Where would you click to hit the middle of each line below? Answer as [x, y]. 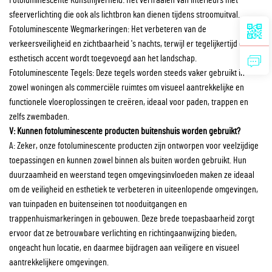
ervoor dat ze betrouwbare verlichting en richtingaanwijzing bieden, [123, 233]
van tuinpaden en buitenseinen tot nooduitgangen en [98, 204]
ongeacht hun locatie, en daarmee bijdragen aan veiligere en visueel [124, 248]
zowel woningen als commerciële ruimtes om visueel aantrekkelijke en [127, 88]
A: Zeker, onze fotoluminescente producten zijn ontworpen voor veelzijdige [134, 146]
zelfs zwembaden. [39, 117]
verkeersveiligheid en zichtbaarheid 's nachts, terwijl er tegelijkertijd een [131, 44]
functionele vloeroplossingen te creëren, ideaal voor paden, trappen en [129, 102]
